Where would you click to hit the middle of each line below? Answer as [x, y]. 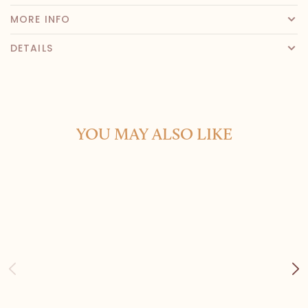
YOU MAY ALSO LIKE [154, 133]
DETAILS [32, 48]
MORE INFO [41, 19]
